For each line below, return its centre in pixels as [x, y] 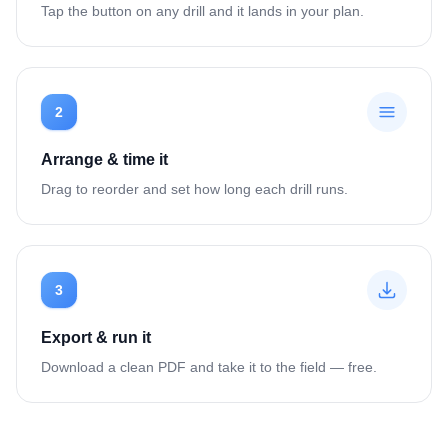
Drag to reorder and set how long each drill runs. [194, 188]
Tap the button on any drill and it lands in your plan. [202, 10]
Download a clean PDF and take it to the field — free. [209, 366]
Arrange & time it [104, 159]
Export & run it [96, 337]
